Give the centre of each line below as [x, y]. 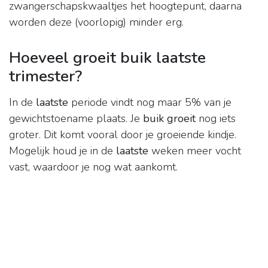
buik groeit [169, 119]
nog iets [216, 119]
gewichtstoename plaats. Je [76, 119]
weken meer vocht [195, 151]
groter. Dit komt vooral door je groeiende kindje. [123, 135]
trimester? [45, 76]
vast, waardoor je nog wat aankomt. [93, 167]
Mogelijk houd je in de [63, 151]
